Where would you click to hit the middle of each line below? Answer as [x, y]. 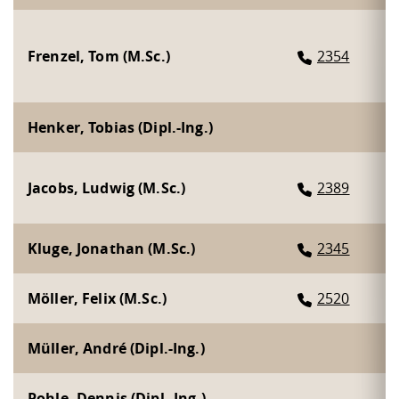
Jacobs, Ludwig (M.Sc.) [107, 187]
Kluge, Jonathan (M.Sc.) [112, 248]
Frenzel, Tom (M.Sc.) [99, 56]
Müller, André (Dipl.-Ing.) [116, 348]
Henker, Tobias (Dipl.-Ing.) [120, 127]
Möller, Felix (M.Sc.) [97, 298]
